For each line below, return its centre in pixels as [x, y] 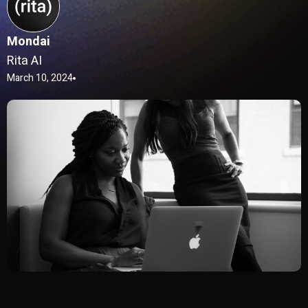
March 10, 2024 [40, 78]
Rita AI [24, 61]
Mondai [29, 42]
